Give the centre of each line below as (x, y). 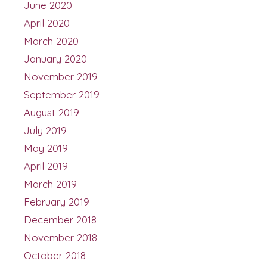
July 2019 (45, 130)
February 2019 (57, 201)
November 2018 (60, 237)
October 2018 (55, 255)
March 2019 (50, 184)
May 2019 (46, 148)
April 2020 (47, 23)
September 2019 (62, 94)
